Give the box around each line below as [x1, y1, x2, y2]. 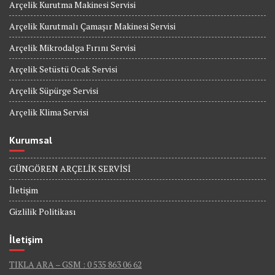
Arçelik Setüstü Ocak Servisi [9, 63, 117, 76]
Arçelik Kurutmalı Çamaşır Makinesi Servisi [9, 20, 176, 33]
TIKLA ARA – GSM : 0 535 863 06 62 [9, 258, 142, 271]
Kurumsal [9, 134, 52, 147]
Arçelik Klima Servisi [9, 106, 88, 118]
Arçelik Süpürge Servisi [9, 85, 98, 97]
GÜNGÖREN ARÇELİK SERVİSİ [9, 163, 131, 175]
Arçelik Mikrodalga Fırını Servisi [9, 42, 136, 54]
